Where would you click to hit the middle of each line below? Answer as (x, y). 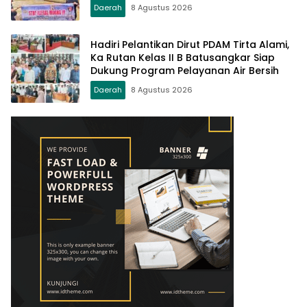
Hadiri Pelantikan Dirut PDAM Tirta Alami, (190, 44)
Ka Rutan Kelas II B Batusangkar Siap (183, 57)
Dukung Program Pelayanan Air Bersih (185, 70)
